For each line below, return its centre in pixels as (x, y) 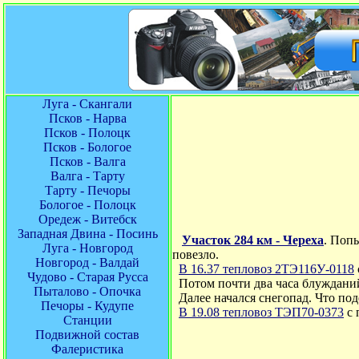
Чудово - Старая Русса (87, 277)
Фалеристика (87, 349)
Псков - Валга (87, 161)
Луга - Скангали (87, 104)
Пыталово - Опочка (87, 291)
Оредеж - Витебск (87, 219)
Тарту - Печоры (87, 190)
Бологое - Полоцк (87, 205)
